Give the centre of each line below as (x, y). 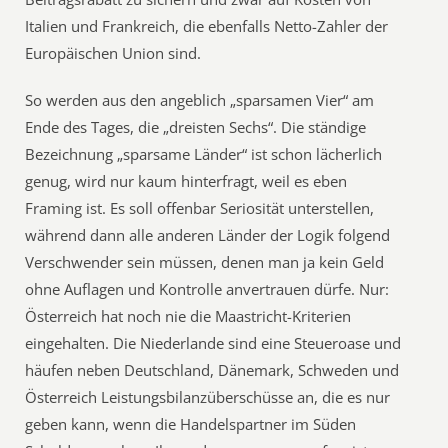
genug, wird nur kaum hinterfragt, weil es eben (186, 181)
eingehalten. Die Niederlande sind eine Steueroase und (213, 343)
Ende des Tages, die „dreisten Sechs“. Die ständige (196, 127)
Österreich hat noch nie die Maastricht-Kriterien (188, 316)
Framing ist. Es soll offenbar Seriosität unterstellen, (200, 208)
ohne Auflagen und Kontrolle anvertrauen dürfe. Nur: (207, 289)
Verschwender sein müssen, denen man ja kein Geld (205, 262)
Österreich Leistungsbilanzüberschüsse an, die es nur (208, 397)
